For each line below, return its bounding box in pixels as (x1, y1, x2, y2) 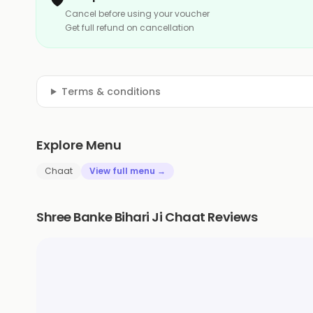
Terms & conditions (61, 84, 161, 99)
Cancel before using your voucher (65, 7, 210, 20)
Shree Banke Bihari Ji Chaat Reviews (36, 208, 258, 226)
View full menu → (89, 164, 166, 177)
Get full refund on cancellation (65, 21, 194, 34)
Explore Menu (36, 136, 122, 154)
